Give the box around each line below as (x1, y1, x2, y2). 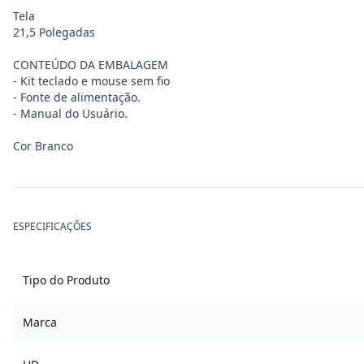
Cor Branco (13, 138, 73, 154)
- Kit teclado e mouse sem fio (13, 73, 170, 89)
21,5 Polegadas (13, 24, 95, 40)
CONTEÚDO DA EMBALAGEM (13, 57, 168, 72)
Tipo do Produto (23, 272, 110, 288)
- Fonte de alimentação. (13, 89, 141, 105)
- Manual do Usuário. (13, 106, 128, 121)
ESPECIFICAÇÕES (13, 219, 92, 233)
